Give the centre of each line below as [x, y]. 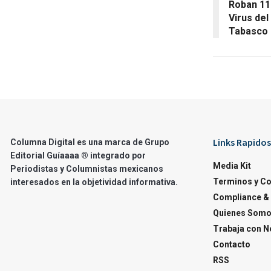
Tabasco [248, 31]
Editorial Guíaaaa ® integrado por [78, 155]
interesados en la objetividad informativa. [94, 182]
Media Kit [232, 165]
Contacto [232, 244]
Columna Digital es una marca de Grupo [90, 142]
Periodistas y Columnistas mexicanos [87, 168]
